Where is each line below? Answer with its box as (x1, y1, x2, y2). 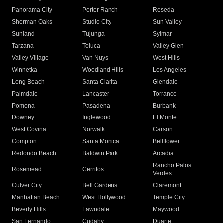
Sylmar (152, 30, 172, 38)
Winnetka (12, 66, 37, 74)
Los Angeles (152, 66, 186, 74)
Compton (12, 138, 37, 145)
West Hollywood (82, 194, 126, 201)
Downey (12, 114, 34, 121)
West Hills (152, 54, 180, 62)
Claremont (152, 182, 181, 189)
